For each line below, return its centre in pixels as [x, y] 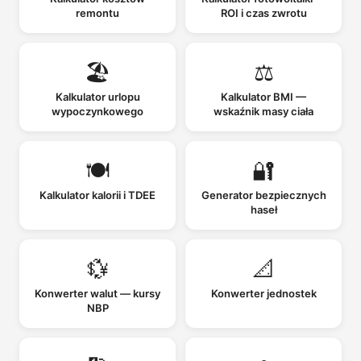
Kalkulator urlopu [98, 96]
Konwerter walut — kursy [98, 293]
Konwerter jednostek [263, 293]
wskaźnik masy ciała [263, 111]
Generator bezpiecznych [263, 195]
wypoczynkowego [98, 111]
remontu [98, 12]
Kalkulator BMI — [263, 96]
